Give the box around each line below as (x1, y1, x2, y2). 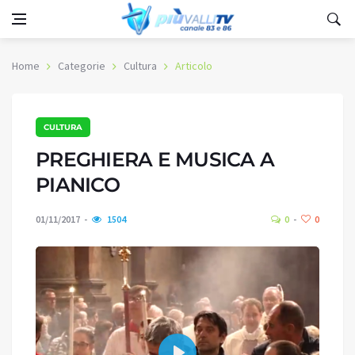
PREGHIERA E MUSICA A (36, 147, 274, 171)
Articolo (175, 59, 212, 73)
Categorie (58, 59, 105, 73)
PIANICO (36, 173, 120, 197)
